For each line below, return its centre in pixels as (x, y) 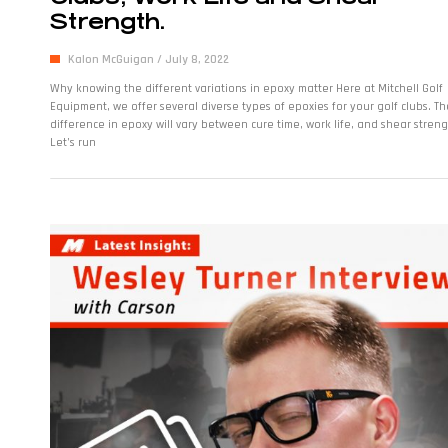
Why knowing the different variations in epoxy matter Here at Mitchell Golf (246, 89)
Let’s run (73, 143)
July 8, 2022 (195, 60)
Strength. (107, 22)
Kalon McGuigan (112, 60)
